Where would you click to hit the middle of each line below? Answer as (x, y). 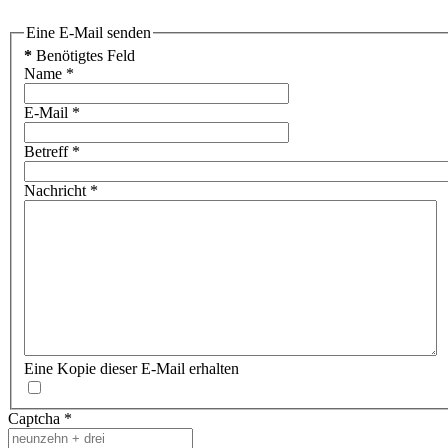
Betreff (46, 152)
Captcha (34, 419)
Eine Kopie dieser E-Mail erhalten (131, 369)
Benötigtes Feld (83, 56)
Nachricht (55, 191)
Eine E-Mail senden (88, 32)
